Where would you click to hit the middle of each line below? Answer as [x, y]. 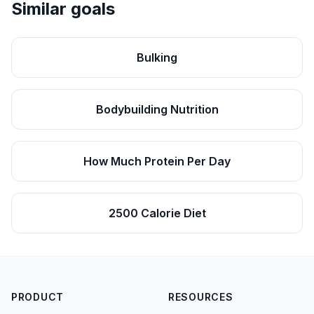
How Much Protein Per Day [157, 161]
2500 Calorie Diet [157, 213]
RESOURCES [201, 297]
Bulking [157, 57]
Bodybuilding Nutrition [157, 109]
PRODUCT [37, 297]
